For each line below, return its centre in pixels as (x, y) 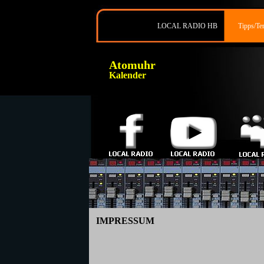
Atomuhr (132, 65)
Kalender (128, 75)
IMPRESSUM (125, 221)
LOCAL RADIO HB (187, 26)
